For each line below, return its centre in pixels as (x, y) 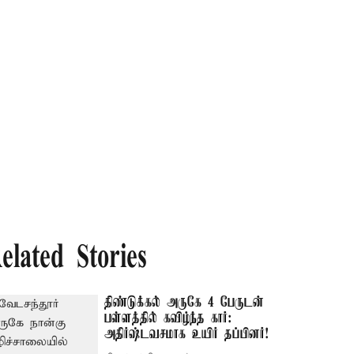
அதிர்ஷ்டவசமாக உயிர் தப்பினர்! (187, 334)
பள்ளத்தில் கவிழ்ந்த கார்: (168, 318)
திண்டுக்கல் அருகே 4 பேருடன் (185, 303)
